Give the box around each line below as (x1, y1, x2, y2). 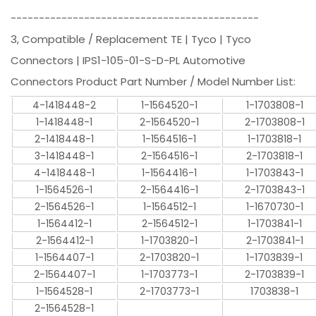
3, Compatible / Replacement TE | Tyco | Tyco (11, 31, 252, 47)
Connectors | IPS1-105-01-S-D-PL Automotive (11, 52, 246, 68)
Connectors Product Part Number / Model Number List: (11, 73, 296, 89)
